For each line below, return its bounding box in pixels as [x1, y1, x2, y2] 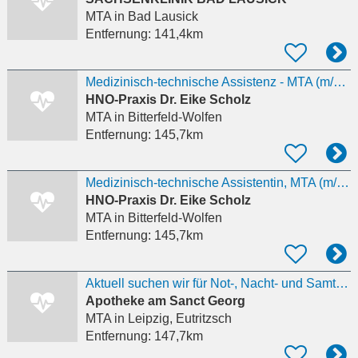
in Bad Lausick [110, 10, 198, 24]
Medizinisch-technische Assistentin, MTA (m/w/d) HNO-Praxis [336, 176, 349, 190]
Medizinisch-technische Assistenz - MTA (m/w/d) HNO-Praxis [332, 75, 346, 89]
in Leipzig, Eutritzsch [110, 312, 232, 326]
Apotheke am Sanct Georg [85, 294, 245, 308]
